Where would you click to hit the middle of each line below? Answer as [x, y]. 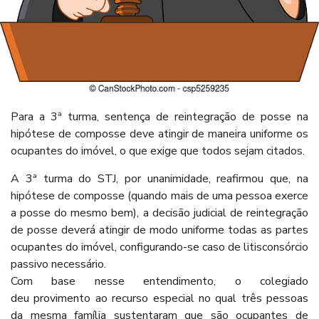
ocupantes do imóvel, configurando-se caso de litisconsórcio [159, 247]
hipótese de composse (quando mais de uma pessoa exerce [159, 195]
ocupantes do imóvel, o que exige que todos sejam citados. [158, 151]
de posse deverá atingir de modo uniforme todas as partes [159, 230]
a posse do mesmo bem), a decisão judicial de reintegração [159, 213]
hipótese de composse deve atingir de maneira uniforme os [159, 134]
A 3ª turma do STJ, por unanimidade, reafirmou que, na [159, 178]
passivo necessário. [58, 264]
